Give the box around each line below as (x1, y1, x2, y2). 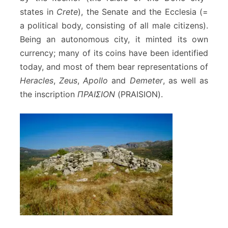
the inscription (20, 89, 77, 99)
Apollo (83, 75, 108, 85)
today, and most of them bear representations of (20, 61, 208, 72)
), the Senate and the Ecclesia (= (78, 6, 208, 17)
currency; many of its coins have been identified (20, 47, 208, 58)
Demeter (129, 75, 163, 85)
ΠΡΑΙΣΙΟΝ (77, 89, 115, 99)
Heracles (20, 75, 53, 85)
